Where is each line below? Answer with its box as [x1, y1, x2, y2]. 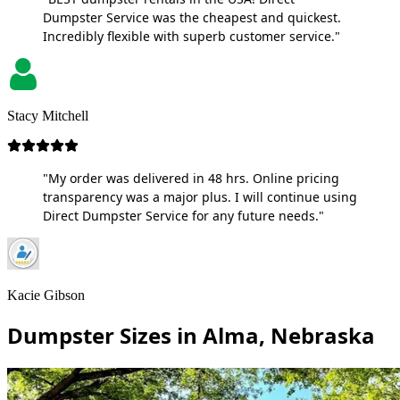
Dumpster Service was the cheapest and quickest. [43, 8, 341, 26]
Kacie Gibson [7, 287, 85, 303]
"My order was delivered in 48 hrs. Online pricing [43, 169, 339, 187]
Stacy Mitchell [7, 107, 88, 123]
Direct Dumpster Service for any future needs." [43, 206, 324, 224]
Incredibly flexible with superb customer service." [43, 27, 340, 45]
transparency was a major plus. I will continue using [43, 187, 357, 205]
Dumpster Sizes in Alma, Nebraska [7, 320, 375, 350]
